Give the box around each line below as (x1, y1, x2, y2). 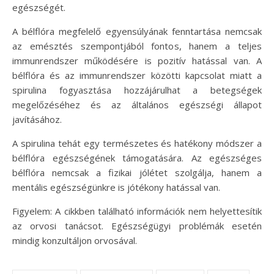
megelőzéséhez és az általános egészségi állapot (12, 98, 262, 111)
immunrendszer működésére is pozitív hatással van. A (12, 54, 262, 67)
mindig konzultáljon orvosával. (12, 234, 137, 246)
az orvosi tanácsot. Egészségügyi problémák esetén (12, 219, 262, 232)
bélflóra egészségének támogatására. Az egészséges (12, 151, 262, 164)
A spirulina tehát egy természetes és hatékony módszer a (12, 136, 262, 149)
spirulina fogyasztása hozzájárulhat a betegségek (12, 83, 262, 96)
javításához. (12, 113, 62, 125)
